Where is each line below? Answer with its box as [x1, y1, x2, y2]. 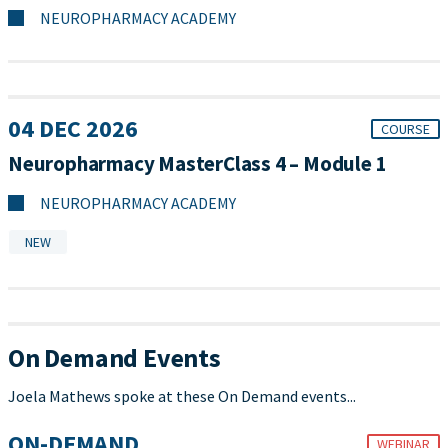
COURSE [381, 120, 430, 139]
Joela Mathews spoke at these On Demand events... [8, 386, 356, 407]
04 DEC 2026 [8, 113, 138, 145]
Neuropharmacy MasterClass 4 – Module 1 [8, 150, 387, 178]
